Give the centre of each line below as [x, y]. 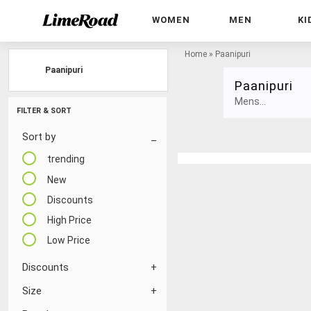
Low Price [69, 241]
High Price [69, 220]
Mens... [250, 101]
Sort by [39, 137]
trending [66, 159]
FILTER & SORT [44, 111]
